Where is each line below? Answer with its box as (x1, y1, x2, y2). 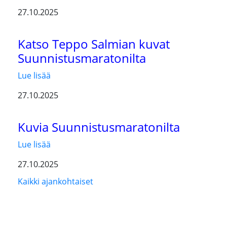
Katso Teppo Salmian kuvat (18, 35, 170, 52)
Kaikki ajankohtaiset (18, 176, 93, 187)
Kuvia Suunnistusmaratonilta (18, 119, 180, 135)
